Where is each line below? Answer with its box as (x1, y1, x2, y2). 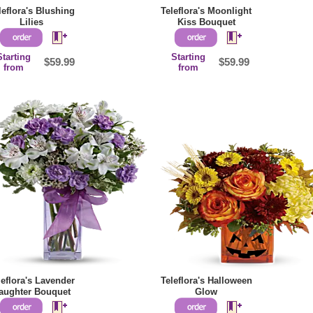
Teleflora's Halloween (160, 275, 252, 286)
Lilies (20, 17, 44, 28)
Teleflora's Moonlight (161, 6, 252, 17)
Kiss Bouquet (177, 17, 235, 28)
